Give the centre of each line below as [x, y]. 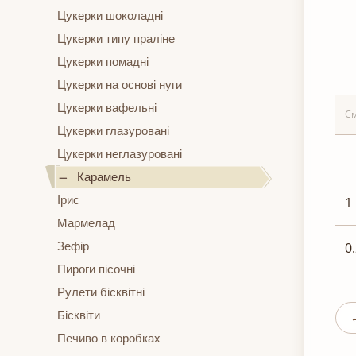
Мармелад [86, 223]
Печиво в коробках [109, 339]
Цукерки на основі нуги [120, 85]
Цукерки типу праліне [116, 39]
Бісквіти [79, 315]
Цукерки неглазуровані [120, 154]
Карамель [104, 177]
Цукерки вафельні [107, 108]
